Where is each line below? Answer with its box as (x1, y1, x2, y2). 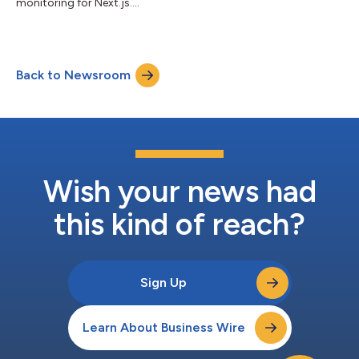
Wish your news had (42, 172, 317, 210)
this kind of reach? (54, 205, 305, 243)
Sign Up (140, 274, 187, 290)
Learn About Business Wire (82, 319, 245, 335)
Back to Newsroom (16, 67, 131, 83)
